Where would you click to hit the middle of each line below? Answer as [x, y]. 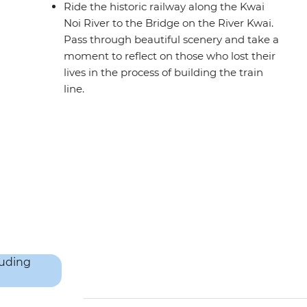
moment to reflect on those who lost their [170, 56]
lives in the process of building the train [164, 73]
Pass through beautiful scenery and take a [172, 40]
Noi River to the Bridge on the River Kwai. [169, 23]
